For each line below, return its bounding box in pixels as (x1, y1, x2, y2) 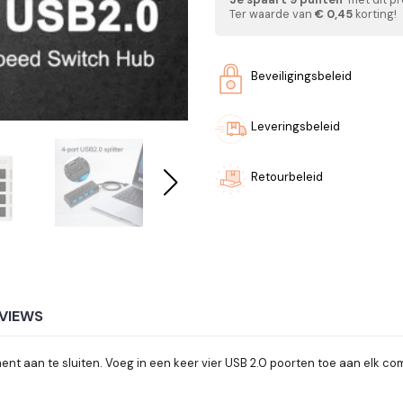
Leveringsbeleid (251, 118, 340, 134)
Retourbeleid (251, 168, 323, 184)
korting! (353, 5, 397, 22)
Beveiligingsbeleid (251, 67, 352, 84)
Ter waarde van (229, 5, 315, 22)
